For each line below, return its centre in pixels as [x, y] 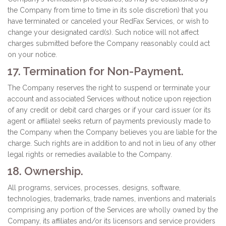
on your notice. [32, 54]
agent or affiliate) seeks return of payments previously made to [109, 121]
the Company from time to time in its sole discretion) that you [108, 10]
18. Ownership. [45, 171]
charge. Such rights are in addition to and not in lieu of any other [112, 143]
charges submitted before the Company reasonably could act [109, 43]
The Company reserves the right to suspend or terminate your [109, 88]
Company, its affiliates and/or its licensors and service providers [111, 221]
